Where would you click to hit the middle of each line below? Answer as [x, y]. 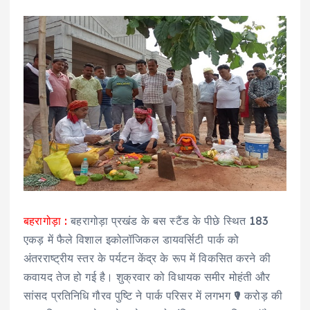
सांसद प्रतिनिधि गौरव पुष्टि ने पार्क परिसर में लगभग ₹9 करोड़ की [153, 296]
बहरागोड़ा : [46, 221]
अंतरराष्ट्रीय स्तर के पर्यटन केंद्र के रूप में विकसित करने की [147, 258]
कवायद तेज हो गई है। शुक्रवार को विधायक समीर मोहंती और [147, 277]
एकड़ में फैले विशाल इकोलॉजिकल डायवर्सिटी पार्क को [131, 240]
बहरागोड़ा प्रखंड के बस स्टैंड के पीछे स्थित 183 [168, 221]
